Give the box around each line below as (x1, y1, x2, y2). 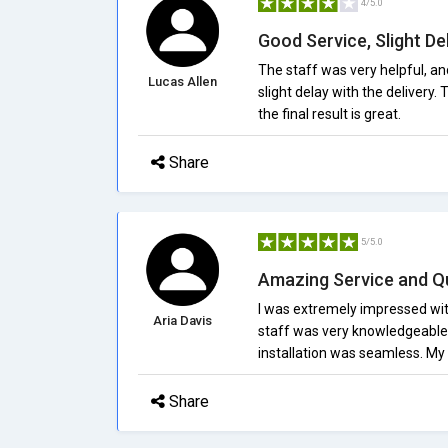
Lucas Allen (148, 74, 218, 89)
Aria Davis (153, 313, 213, 328)
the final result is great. (257, 106, 401, 122)
